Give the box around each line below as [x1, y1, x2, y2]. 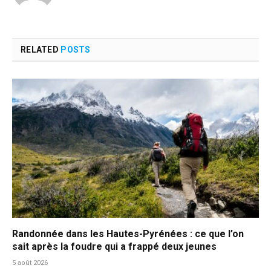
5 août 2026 [12, 258, 48, 267]
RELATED [21, 45, 61, 55]
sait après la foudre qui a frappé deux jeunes [12, 240, 217, 252]
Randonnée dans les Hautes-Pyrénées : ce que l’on [12, 227, 244, 240]
